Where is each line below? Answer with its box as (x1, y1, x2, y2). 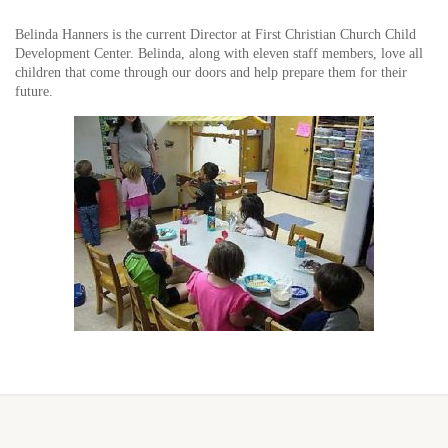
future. (15, 84, 53, 99)
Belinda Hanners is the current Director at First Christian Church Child (15, 27, 416, 42)
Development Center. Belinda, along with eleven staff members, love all (15, 46, 423, 61)
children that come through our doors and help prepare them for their (15, 65, 407, 80)
